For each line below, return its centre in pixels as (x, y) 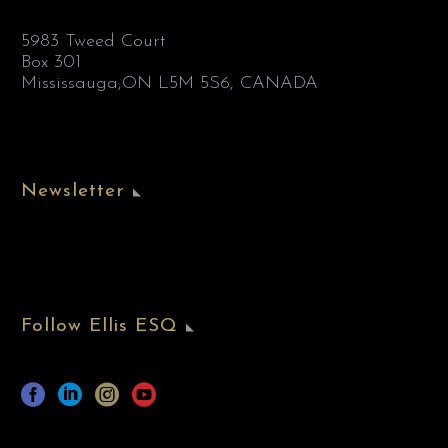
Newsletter (73, 192)
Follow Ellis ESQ (100, 326)
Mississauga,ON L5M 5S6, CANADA (169, 84)
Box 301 (51, 63)
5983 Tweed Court (93, 42)
